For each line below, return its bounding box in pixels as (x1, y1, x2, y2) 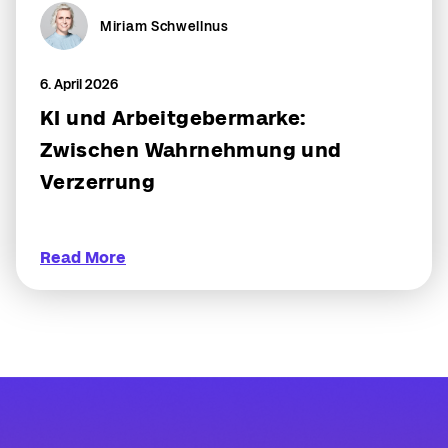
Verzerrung (40, 170, 155, 193)
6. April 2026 (40, 75, 118, 92)
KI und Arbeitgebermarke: (40, 106, 306, 129)
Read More (40, 248, 126, 266)
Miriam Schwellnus (100, 17, 229, 34)
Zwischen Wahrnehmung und (40, 138, 342, 161)
